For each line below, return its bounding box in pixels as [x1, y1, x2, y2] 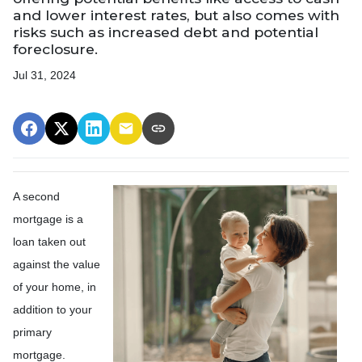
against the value [13, 257, 100, 271]
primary [13, 325, 52, 339]
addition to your [13, 302, 92, 316]
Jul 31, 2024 [13, 68, 76, 82]
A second [13, 189, 60, 203]
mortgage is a [13, 212, 83, 225]
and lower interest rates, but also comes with [13, 6, 339, 23]
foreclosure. [13, 40, 98, 57]
